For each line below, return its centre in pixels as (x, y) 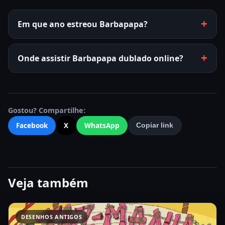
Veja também (48, 182)
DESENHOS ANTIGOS (52, 216)
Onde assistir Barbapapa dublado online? (100, 58)
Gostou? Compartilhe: (47, 110)
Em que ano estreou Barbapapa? (83, 24)
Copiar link (155, 126)
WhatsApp (102, 125)
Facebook (32, 125)
